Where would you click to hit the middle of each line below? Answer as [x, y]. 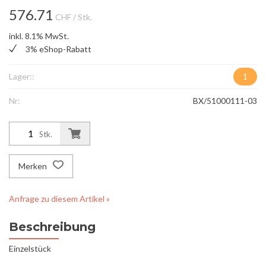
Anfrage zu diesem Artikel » [59, 199]
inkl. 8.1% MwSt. [39, 36]
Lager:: [22, 77]
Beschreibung [52, 227]
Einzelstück [30, 249]
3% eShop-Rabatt [58, 49]
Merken [34, 166]
